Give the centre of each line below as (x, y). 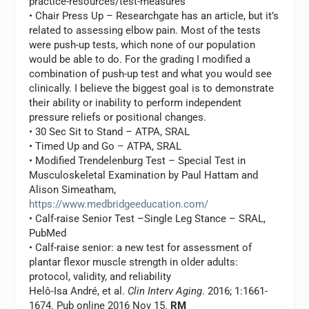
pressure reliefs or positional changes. (118, 117)
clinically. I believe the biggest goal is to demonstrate (152, 88)
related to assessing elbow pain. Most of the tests (145, 30)
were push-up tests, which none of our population (142, 44)
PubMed (48, 233)
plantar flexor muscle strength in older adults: (134, 262)
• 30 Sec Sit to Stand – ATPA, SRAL (110, 131)
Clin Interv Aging (165, 291)
